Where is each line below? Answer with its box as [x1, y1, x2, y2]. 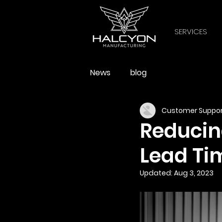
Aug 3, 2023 [174, 168, 214, 178]
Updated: [140, 168, 174, 178]
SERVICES [174, 26, 207, 37]
